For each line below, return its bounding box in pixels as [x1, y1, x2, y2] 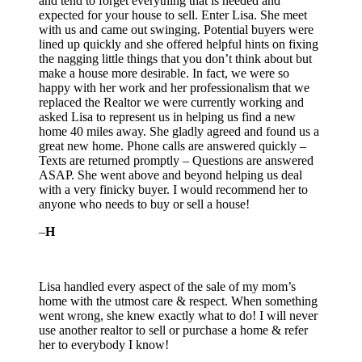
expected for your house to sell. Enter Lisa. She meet [39, 8, 307, 23]
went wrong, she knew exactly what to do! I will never [39, 309, 318, 323]
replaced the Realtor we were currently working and [39, 95, 304, 110]
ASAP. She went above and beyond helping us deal [39, 168, 302, 183]
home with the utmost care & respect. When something [39, 294, 318, 309]
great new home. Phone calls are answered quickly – [39, 139, 306, 154]
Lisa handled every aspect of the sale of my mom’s [39, 280, 296, 294]
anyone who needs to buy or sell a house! [39, 197, 250, 212]
